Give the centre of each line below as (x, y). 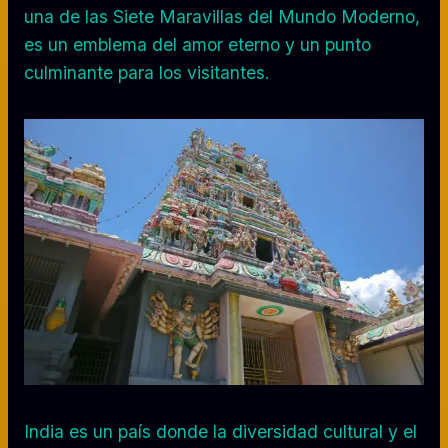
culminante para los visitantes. (147, 72)
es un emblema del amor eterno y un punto (197, 44)
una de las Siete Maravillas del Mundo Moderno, (222, 16)
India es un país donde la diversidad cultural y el (220, 431)
